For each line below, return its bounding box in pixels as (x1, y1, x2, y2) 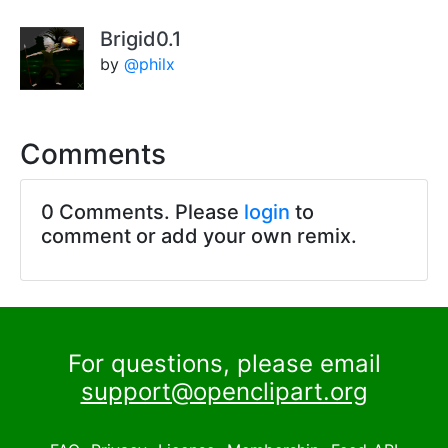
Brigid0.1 (100, 26, 181, 51)
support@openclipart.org (80, 377, 368, 407)
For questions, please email (67, 349, 381, 379)
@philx (124, 53, 175, 74)
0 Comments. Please (41, 200, 244, 225)
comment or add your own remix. (41, 224, 357, 249)
